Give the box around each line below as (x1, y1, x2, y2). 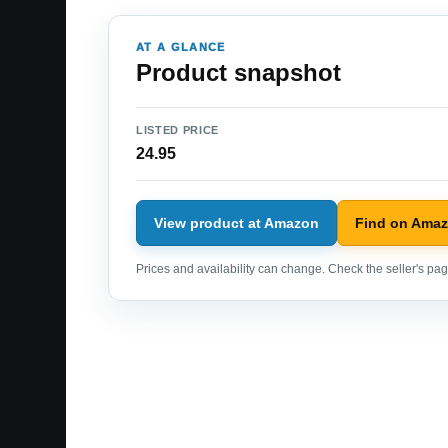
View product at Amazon (154, 214, 319, 231)
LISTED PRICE (136, 124, 219, 137)
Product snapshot (136, 59, 341, 87)
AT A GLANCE (136, 41, 226, 54)
